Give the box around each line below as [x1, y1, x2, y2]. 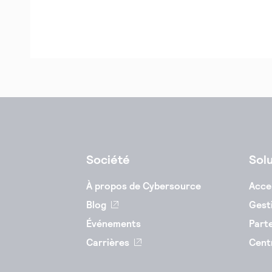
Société [86, 152, 130, 167]
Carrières [86, 236, 129, 248]
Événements [86, 217, 141, 229]
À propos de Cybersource [86, 180, 201, 192]
